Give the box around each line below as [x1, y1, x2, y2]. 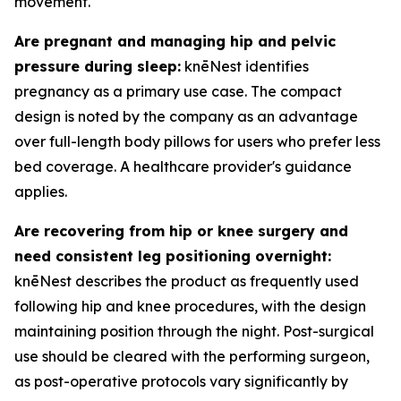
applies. [14, 183, 67, 201]
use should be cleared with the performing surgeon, [14, 347, 370, 366]
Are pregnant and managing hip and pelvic [14, 32, 336, 51]
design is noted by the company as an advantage [14, 107, 358, 126]
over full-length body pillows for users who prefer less [14, 132, 380, 151]
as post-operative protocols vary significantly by [14, 372, 348, 391]
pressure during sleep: [14, 57, 181, 76]
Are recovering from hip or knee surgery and [14, 222, 348, 241]
